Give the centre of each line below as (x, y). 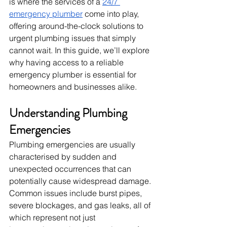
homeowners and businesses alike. (73, 86)
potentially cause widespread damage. (81, 181)
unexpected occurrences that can (71, 168)
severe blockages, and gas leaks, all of (81, 205)
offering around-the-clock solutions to (77, 26)
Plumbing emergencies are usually (73, 144)
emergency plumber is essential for (74, 74)
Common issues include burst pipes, (77, 193)
